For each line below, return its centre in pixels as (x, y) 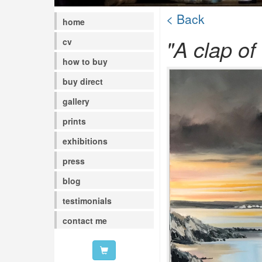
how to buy (85, 61)
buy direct (82, 81)
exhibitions (85, 141)
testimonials (87, 201)
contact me (85, 220)
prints (74, 121)
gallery (76, 101)
